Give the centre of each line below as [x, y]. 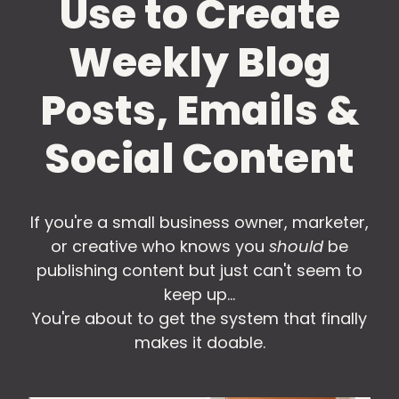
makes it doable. [199, 343]
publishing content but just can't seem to [199, 271]
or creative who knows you [160, 247]
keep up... [199, 295]
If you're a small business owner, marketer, [199, 223]
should [296, 247]
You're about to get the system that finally [199, 319]
